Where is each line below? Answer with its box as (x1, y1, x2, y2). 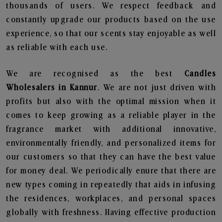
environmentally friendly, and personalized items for (6, 139, 216, 148)
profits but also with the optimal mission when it (6, 97, 216, 106)
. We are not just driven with (97, 83, 216, 92)
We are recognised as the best (6, 69, 184, 78)
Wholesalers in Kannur (6, 83, 98, 92)
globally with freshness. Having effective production (6, 208, 216, 217)
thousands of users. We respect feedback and (6, 1, 216, 10)
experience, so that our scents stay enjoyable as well (6, 29, 216, 38)
